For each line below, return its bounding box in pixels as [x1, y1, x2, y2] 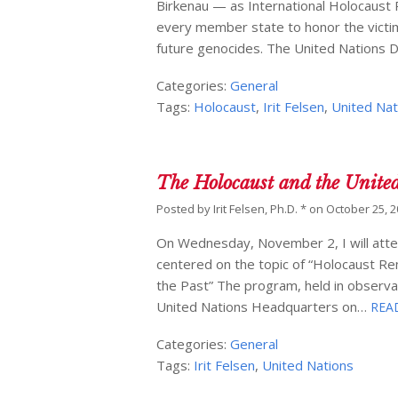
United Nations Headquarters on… [156, 298, 368, 316]
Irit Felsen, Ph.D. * [213, 201, 307, 218]
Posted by [156, 201, 214, 218]
